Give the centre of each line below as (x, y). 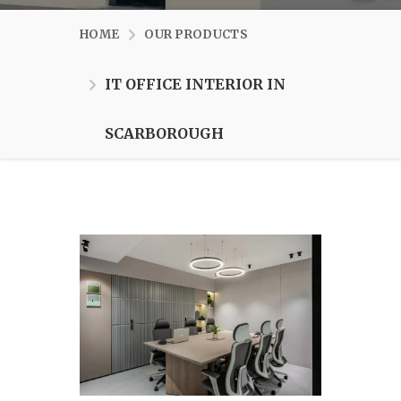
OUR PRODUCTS (196, 35)
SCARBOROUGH (164, 134)
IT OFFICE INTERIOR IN (195, 85)
